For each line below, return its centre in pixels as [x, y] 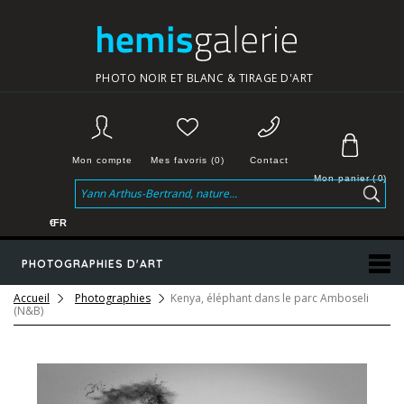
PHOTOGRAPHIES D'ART [92, 264]
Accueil [32, 298]
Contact [269, 160]
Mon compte [102, 160]
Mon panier [342, 178]
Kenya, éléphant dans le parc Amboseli [270, 298]
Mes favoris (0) [188, 160]
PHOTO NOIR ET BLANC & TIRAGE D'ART [204, 78]
